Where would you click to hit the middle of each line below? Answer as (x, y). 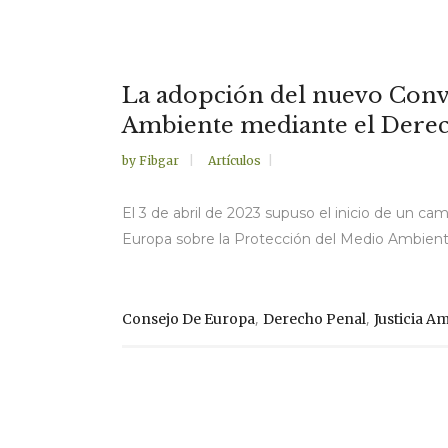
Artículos (234, 160)
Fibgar (160, 160)
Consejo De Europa (188, 318)
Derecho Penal (314, 318)
